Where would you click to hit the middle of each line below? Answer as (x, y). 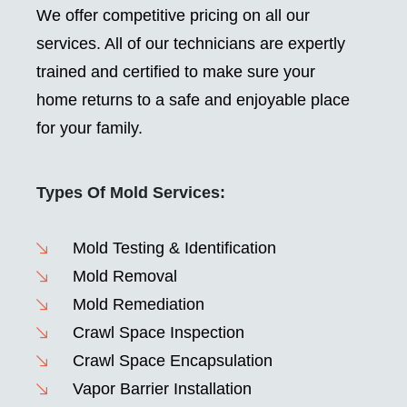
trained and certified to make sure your (176, 72)
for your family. (89, 129)
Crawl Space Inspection (158, 333)
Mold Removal (124, 277)
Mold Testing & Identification (174, 248)
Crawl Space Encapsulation (172, 361)
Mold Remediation (138, 305)
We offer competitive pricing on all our (173, 16)
